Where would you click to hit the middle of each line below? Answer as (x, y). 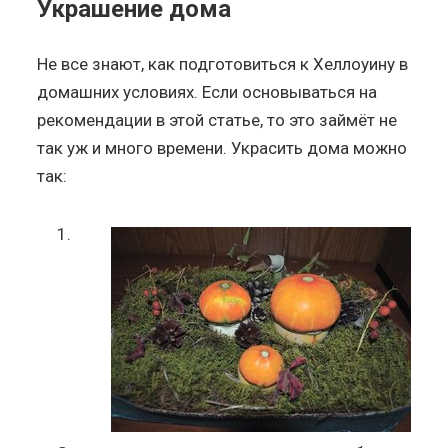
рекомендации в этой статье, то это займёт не (217, 119)
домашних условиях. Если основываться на (207, 91)
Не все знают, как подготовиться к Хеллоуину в (223, 63)
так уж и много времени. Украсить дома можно (222, 147)
